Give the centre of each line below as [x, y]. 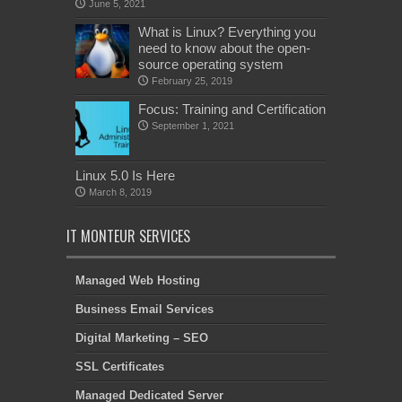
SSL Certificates [120, 366]
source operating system [211, 64]
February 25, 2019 [192, 80]
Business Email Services [144, 309]
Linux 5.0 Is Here [125, 175]
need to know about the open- [224, 48]
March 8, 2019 [120, 192]
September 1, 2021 [193, 125]
